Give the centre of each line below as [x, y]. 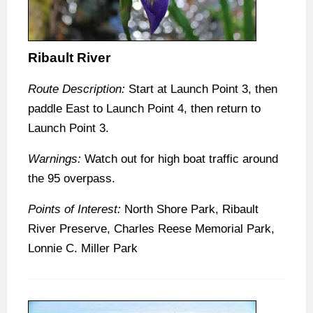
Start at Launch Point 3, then [201, 89]
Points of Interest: [74, 209]
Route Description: [77, 89]
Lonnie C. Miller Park [83, 248]
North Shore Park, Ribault [190, 209]
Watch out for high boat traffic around [180, 159]
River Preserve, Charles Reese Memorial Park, [151, 228]
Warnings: [54, 159]
